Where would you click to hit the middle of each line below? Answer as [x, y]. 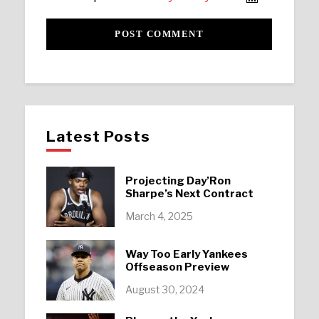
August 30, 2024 [164, 289]
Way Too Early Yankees [186, 254]
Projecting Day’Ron [178, 181]
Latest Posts [99, 137]
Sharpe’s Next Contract [189, 193]
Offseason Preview [177, 267]
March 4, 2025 [159, 216]
